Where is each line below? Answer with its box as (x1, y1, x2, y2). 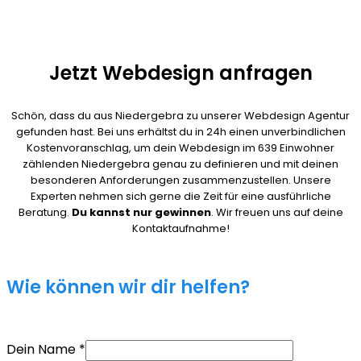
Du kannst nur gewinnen (71, 205, 211, 221)
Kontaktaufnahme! (131, 221, 230, 237)
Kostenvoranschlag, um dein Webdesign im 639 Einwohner (27, 140, 334, 156)
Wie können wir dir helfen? (6, 275, 250, 301)
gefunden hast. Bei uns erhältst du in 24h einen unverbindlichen (15, 124, 346, 140)
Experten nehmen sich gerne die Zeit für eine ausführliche (30, 189, 331, 205)
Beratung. (18, 205, 72, 221)
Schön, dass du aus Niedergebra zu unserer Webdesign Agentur (11, 108, 350, 124)
